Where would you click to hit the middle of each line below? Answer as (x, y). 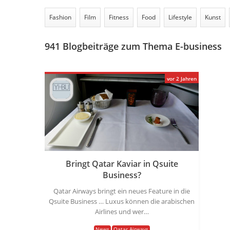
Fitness (119, 17)
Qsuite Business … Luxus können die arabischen (122, 201)
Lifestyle (180, 17)
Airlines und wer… (122, 212)
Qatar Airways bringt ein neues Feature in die (122, 191)
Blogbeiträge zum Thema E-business (141, 46)
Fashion (60, 17)
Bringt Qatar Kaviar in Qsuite (122, 164)
